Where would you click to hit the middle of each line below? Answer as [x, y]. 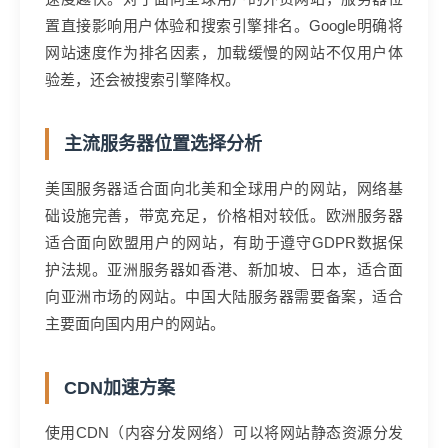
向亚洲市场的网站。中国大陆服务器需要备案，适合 [224, 296]
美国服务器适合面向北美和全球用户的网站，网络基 [224, 188]
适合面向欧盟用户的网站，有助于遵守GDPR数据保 [224, 242]
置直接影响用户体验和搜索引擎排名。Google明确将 [224, 25]
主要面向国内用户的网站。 [135, 323]
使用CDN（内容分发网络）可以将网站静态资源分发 [224, 432]
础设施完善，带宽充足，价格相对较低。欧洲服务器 [224, 215]
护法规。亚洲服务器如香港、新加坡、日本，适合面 [224, 269]
